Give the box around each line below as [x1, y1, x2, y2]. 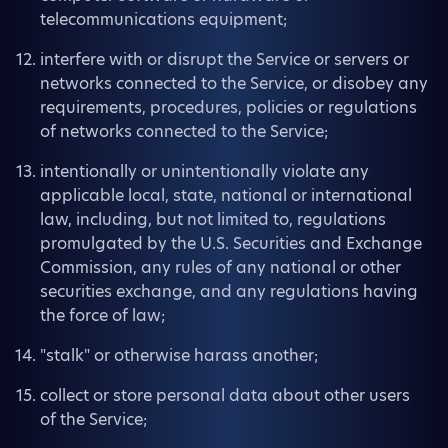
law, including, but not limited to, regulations [40, 208, 386, 231]
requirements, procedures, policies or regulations [40, 96, 417, 119]
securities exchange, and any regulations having [40, 280, 418, 303]
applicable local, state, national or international [40, 184, 412, 207]
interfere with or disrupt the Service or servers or [40, 48, 409, 71]
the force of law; [40, 304, 165, 327]
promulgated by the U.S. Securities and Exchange [40, 232, 422, 255]
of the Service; [40, 408, 147, 431]
